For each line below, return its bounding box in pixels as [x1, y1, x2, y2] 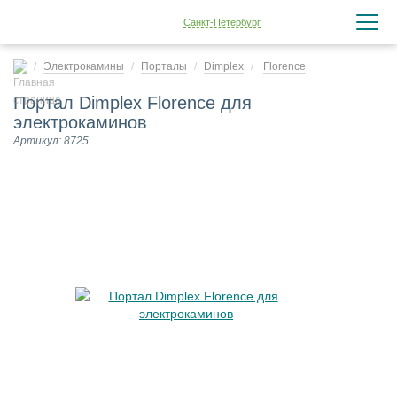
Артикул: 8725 [13, 135, 89, 147]
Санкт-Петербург [183, 17, 261, 27]
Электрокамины [43, 60, 124, 73]
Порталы [141, 60, 187, 73]
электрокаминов [13, 113, 147, 132]
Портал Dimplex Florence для [13, 93, 252, 113]
